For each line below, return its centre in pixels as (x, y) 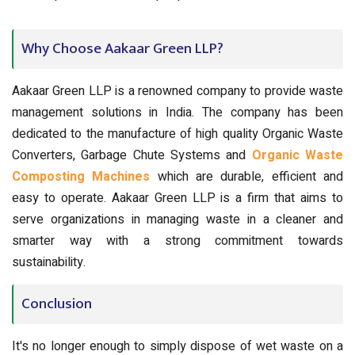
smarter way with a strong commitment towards (177, 240)
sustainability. (49, 262)
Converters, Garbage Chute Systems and (132, 155)
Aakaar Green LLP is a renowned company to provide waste (177, 91)
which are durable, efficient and (247, 176)
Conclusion (57, 303)
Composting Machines (81, 176)
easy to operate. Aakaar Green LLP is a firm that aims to (177, 198)
